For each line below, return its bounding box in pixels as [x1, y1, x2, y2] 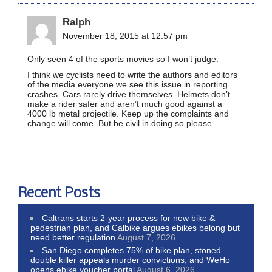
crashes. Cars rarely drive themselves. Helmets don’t [27, 89, 230, 99]
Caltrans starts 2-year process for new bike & [42, 212, 216, 223]
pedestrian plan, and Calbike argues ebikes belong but [30, 222, 240, 233]
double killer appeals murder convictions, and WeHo [30, 254, 230, 265]
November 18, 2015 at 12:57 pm [63, 30, 188, 41]
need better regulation [30, 232, 115, 242]
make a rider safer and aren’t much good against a [27, 98, 222, 109]
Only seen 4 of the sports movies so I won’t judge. [27, 53, 219, 64]
